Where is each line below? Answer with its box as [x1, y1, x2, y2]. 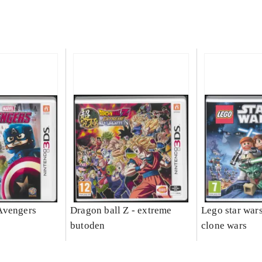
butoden [70, 220, 105, 232]
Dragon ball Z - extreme [70, 205, 172, 216]
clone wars [201, 220, 247, 232]
